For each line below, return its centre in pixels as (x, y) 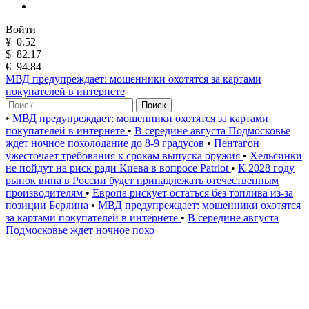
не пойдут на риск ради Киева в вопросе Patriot (118, 168)
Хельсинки (276, 156)
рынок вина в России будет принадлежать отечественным (142, 180)
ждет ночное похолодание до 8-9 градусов (106, 143)
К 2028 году (266, 168)
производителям (46, 193)
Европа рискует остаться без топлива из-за (193, 193)
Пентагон (237, 143)
